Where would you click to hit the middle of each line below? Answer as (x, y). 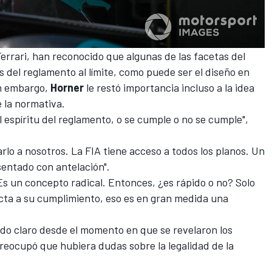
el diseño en (222, 71)
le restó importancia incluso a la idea (169, 87)
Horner (67, 87)
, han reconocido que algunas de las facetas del (136, 56)
